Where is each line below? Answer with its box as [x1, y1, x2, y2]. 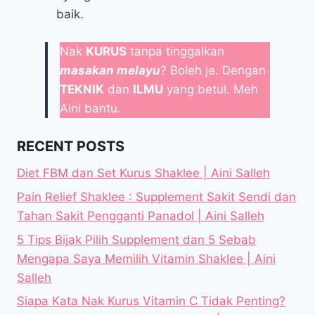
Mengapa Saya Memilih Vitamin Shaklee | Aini [17, 251, 276, 266]
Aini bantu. [60, 101, 121, 115]
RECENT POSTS [17, 138, 124, 155]
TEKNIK [60, 82, 104, 96]
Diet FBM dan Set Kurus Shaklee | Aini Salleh [17, 166, 270, 181]
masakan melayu [60, 63, 160, 77]
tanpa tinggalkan [127, 44, 224, 58]
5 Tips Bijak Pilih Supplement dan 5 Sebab [17, 232, 256, 247]
